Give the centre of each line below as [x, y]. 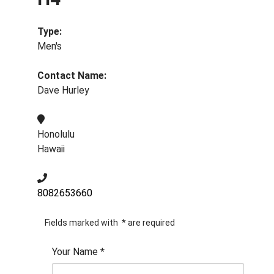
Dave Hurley [63, 90]
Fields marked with [82, 223]
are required [150, 223]
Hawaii [51, 149]
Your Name [75, 252]
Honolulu [56, 134]
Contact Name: [72, 76]
